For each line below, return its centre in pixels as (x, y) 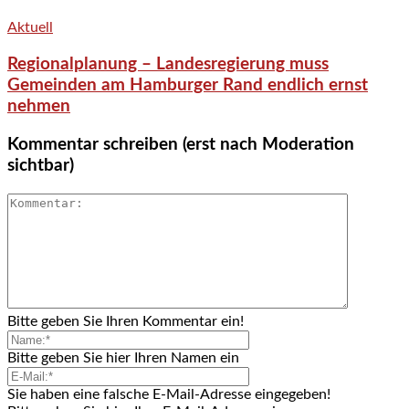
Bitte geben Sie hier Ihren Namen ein (123, 357)
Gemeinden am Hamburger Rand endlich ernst (188, 86)
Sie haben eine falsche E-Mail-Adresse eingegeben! (169, 394)
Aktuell (30, 28)
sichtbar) (41, 165)
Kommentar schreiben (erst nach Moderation (181, 144)
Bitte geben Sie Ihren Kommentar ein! (126, 321)
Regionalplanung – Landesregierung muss (168, 65)
